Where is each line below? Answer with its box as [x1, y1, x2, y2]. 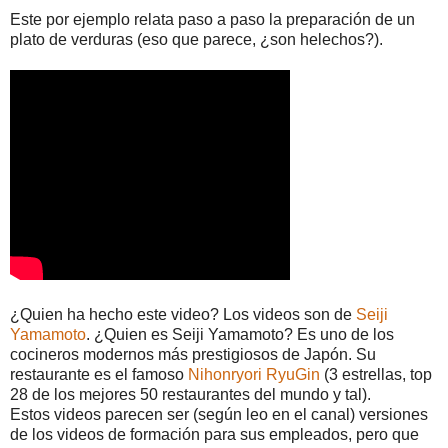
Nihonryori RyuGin [188, 366, 320, 384]
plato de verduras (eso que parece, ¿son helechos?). [10, 31, 383, 49]
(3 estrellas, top [320, 366, 432, 384]
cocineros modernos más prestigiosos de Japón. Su [10, 346, 376, 364]
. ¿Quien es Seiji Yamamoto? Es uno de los [86, 326, 394, 344]
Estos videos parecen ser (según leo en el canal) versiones [10, 406, 428, 424]
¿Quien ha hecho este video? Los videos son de [10, 306, 356, 324]
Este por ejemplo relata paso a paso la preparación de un [10, 11, 415, 29]
